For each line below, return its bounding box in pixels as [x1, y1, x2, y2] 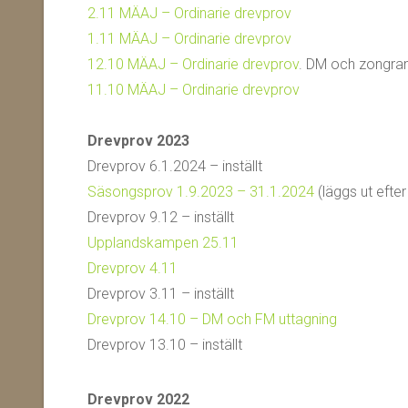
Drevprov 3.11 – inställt [87, 285, 234, 302]
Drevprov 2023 [87, 132, 189, 149]
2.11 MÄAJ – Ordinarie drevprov [87, 5, 291, 22]
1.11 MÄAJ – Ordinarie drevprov [87, 30, 291, 47]
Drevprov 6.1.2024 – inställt [87, 158, 262, 175]
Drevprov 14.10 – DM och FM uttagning [87, 311, 337, 328]
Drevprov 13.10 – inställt [87, 336, 242, 353]
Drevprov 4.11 [87, 260, 178, 277]
